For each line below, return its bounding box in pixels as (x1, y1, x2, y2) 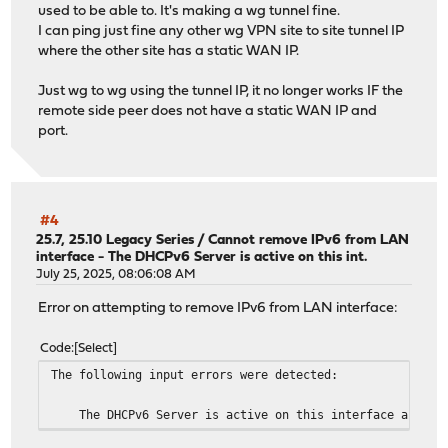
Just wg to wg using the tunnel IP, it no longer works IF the (38, 83, 404, 99)
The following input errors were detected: (51, 367, 339, 383)
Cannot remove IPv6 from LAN (208, 233, 410, 248)
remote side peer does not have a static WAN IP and (38, 103, 378, 119)
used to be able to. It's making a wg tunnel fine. (38, 3, 341, 19)
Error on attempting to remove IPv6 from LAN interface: (38, 301, 399, 317)
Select (78, 342, 114, 356)
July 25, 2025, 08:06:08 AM (36, 268, 197, 281)
